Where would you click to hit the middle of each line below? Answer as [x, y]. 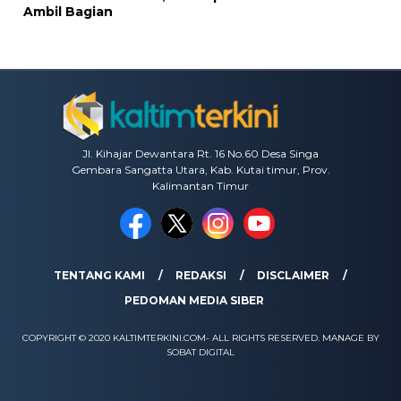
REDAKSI [201, 276]
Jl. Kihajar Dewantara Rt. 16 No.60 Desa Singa [200, 154]
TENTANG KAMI [99, 276]
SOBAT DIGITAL [200, 353]
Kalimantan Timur [200, 186]
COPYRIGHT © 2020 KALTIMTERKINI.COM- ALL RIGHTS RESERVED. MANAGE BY [200, 338]
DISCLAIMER [293, 276]
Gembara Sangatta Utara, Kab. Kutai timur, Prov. [200, 170]
